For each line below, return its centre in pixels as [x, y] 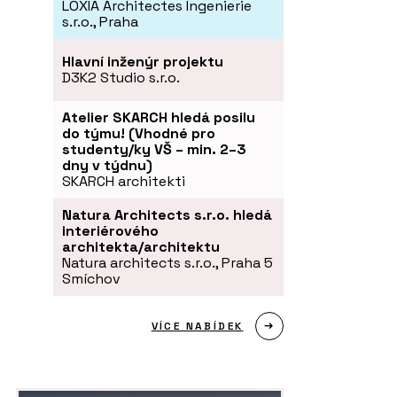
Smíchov [91, 278]
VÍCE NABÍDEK [197, 326]
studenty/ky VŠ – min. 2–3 [154, 149]
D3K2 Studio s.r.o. [121, 77]
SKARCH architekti [124, 181]
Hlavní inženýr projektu [143, 61]
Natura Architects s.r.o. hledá [167, 214]
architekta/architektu [141, 246]
